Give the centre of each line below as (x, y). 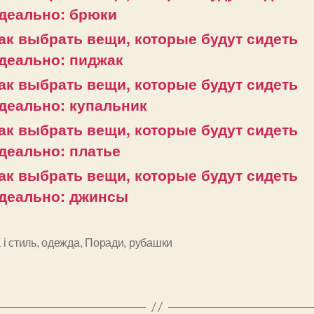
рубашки (151, 242)
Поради (104, 242)
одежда (61, 242)
